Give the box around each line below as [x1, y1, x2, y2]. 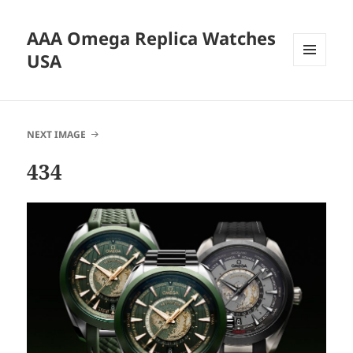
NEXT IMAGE [27, 128, 87, 142]
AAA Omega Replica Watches [27, 26, 277, 50]
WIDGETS [293, 92, 338, 106]
